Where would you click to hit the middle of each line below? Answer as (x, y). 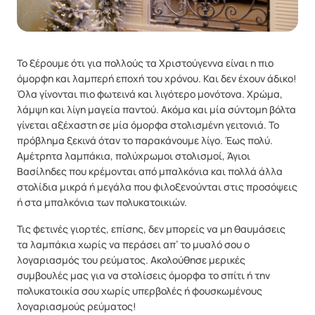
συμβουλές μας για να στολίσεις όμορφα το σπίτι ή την (143, 276)
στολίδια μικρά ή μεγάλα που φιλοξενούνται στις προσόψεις (157, 187)
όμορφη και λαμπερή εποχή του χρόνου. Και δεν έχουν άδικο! (157, 79)
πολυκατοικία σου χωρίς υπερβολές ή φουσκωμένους (140, 291)
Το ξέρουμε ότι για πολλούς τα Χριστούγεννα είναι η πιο (145, 63)
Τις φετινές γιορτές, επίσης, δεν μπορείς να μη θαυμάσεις (151, 229)
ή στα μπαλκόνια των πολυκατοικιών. (102, 202)
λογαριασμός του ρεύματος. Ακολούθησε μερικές (131, 260)
